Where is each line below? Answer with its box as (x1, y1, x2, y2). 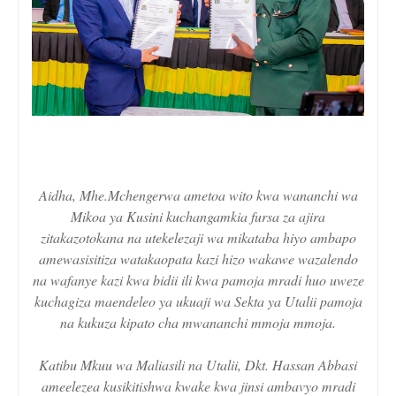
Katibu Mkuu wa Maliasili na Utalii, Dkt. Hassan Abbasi (39, 354, 357, 374)
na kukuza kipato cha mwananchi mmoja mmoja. (60, 312, 336, 331)
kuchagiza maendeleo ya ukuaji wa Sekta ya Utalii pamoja (34, 291, 362, 310)
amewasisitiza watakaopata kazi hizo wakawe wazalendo (38, 248, 358, 268)
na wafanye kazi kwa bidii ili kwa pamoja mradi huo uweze (32, 270, 364, 289)
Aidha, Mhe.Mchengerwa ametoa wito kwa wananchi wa (38, 185, 358, 204)
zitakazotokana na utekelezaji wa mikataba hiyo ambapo (40, 227, 356, 247)
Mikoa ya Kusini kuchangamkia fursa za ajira (71, 206, 325, 225)
